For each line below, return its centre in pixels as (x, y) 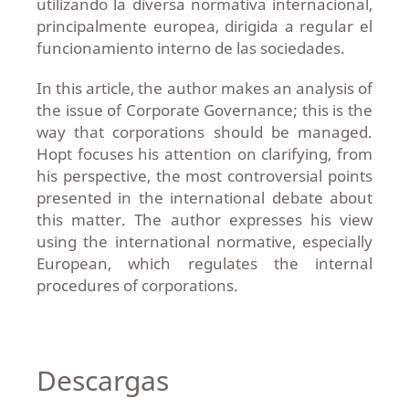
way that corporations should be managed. (204, 132)
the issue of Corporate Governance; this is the (204, 110)
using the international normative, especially (204, 241)
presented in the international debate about (204, 198)
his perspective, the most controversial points (204, 176)
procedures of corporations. (137, 285)
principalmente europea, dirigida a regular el (204, 26)
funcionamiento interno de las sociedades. (190, 48)
